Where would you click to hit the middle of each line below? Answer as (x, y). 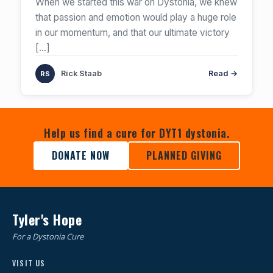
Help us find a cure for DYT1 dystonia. (136, 133)
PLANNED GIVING (184, 155)
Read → (223, 73)
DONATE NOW (80, 155)
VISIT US (29, 263)
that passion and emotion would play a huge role (136, 17)
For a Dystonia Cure (48, 236)
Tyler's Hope (47, 219)
